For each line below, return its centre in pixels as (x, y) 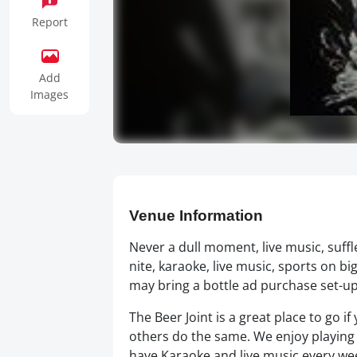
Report (49, 22)
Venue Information (196, 215)
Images (49, 94)
